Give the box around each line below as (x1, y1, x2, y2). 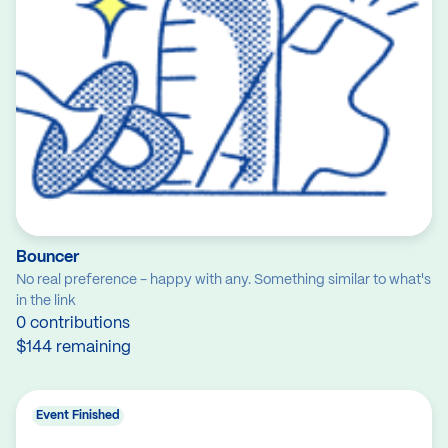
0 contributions (16, 316, 130, 332)
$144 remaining (16, 340, 131, 356)
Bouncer (16, 250, 79, 266)
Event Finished (36, 410, 120, 422)
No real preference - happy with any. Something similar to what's (16, 273, 431, 288)
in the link (16, 294, 76, 309)
